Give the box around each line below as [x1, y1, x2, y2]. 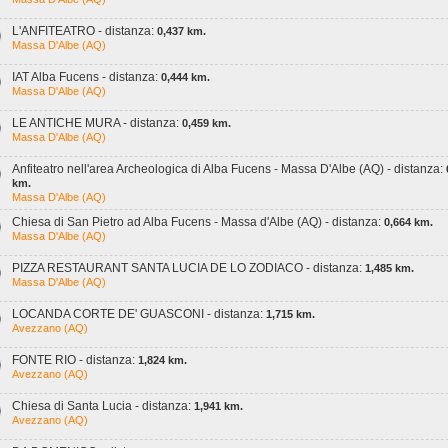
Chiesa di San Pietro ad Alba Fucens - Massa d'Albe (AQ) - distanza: [12, 215, 384, 229]
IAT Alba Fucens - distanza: [12, 70, 161, 84]
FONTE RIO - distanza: [12, 353, 138, 367]
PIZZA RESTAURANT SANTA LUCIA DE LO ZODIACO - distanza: [12, 261, 365, 275]
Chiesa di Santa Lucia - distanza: [12, 399, 194, 413]
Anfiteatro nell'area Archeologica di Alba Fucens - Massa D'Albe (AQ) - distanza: [12, 162, 446, 176]
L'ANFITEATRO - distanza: [12, 24, 157, 38]
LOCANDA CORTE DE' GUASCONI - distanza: [12, 307, 266, 321]
